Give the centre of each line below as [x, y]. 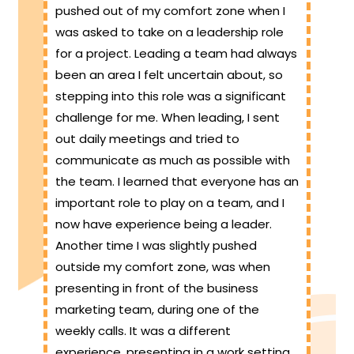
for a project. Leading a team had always [176, 54]
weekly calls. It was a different [143, 331]
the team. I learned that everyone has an [177, 182]
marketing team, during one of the [157, 310]
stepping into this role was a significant [171, 96]
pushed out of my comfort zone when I [170, 11]
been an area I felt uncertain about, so [169, 75]
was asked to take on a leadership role [169, 32]
